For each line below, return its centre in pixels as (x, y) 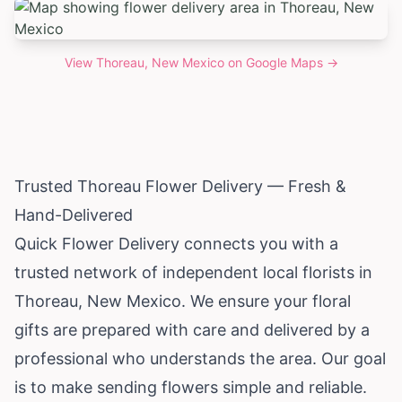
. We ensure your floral (266, 301)
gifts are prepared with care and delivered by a (192, 329)
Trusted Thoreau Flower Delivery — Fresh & (180, 186)
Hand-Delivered (74, 214)
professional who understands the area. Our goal (200, 358)
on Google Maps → (281, 62)
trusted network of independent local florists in (193, 272)
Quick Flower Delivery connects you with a (176, 243)
